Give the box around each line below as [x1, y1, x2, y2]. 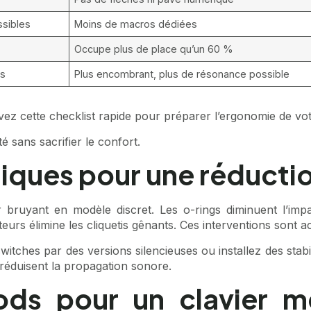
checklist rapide [49, 109, 131, 124]
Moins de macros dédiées [74, 18, 198, 31]
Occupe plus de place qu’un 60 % [74, 43, 234, 56]
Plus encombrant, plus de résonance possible [74, 68, 290, 81]
